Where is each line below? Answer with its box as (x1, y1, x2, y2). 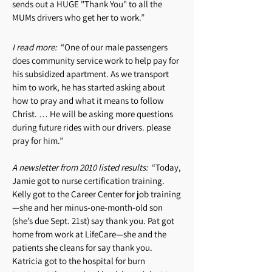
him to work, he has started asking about (12, 81, 165, 93)
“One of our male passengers (61, 41, 168, 53)
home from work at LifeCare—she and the (12, 228, 166, 240)
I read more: (12, 41, 57, 53)
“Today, (152, 161, 181, 173)
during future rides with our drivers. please (12, 121, 171, 133)
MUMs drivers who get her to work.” (12, 12, 144, 23)
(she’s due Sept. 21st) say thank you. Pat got (12, 215, 174, 226)
